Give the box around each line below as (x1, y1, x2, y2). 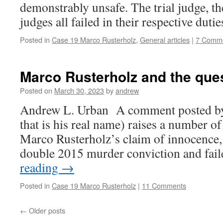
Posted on (20, 85, 52, 96)
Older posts (27, 205, 65, 216)
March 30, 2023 (54, 85, 104, 96)
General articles (140, 34, 190, 45)
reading (20, 159, 61, 176)
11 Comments (142, 180, 186, 191)
